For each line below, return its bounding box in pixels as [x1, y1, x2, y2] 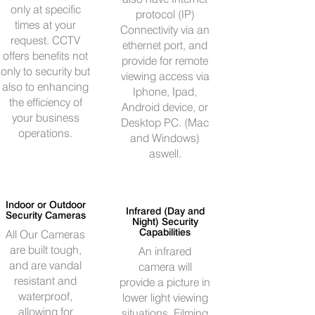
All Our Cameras [6, 228, 86, 241]
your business [11, 111, 79, 124]
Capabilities [139, 226, 191, 238]
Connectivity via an [120, 23, 210, 37]
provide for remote [122, 54, 209, 67]
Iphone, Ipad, [133, 85, 198, 98]
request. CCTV [11, 34, 81, 47]
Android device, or [122, 101, 209, 114]
